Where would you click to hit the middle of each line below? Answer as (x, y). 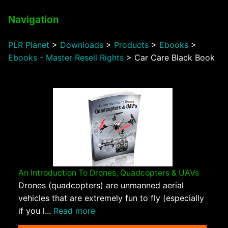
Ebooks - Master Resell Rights (66, 57)
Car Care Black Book (175, 57)
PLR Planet (29, 45)
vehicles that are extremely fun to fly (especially (111, 198)
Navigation (34, 19)
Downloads (82, 45)
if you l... (36, 211)
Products (131, 45)
